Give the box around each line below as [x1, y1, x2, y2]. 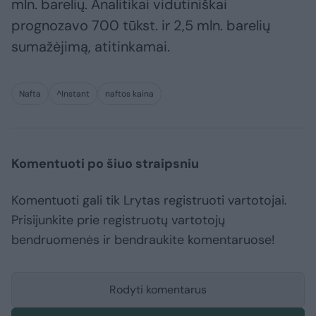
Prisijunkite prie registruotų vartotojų [11, 212, 225, 229]
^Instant [56, 88, 90, 100]
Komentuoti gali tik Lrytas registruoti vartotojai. [11, 192, 287, 209]
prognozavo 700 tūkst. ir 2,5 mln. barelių [11, 16, 270, 35]
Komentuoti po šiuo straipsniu [11, 155, 199, 173]
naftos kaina [105, 88, 154, 100]
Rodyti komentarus [109, 282, 207, 298]
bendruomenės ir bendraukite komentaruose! [11, 231, 275, 249]
